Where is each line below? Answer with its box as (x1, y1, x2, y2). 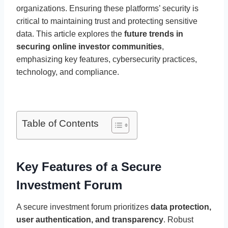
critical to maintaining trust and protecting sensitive (16, 16, 197, 25)
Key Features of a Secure (16, 159, 161, 174)
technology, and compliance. (16, 67, 119, 76)
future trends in (124, 29, 183, 38)
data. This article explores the (16, 29, 124, 38)
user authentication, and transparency (16, 215, 163, 224)
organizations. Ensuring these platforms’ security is (16, 4, 198, 13)
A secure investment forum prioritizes (16, 202, 151, 211)
